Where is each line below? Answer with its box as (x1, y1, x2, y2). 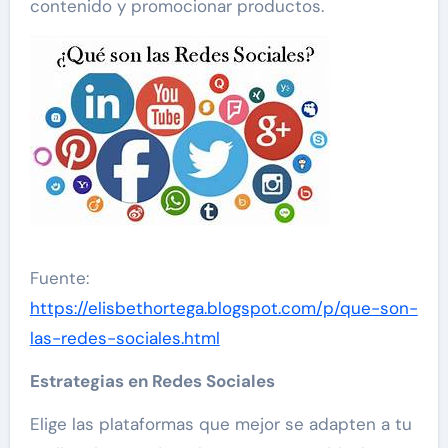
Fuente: (29, 267, 89, 289)
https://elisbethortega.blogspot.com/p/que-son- (29, 297, 418, 319)
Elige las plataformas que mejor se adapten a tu (29, 413, 412, 435)
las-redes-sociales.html (29, 327, 220, 349)
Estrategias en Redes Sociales (29, 370, 275, 392)
